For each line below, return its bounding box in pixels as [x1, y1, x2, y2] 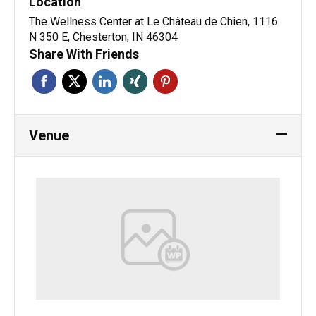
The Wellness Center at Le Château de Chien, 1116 [29, 14, 278, 28]
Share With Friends [29, 46, 139, 61]
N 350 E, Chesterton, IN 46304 [29, 30, 178, 44]
